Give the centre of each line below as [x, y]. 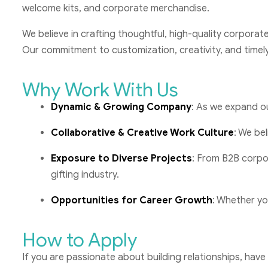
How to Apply [80, 240]
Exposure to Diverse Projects [121, 158]
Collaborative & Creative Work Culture [142, 133]
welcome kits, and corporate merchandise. [117, 8]
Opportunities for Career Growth [132, 200]
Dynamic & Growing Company [121, 107]
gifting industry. [85, 174]
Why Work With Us [100, 89]
